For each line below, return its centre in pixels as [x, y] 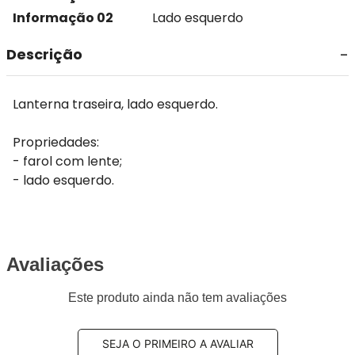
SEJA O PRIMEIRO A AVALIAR [177, 343]
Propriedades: [56, 142]
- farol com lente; [67, 161]
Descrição [44, 54]
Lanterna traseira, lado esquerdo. [115, 104]
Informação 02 [63, 18]
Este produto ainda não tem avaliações [177, 297]
